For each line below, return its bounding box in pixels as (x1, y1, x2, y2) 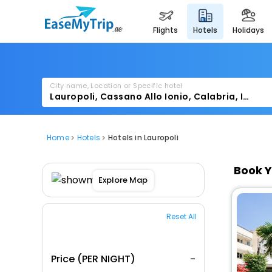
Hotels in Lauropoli (108, 132, 178, 143)
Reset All (166, 211, 197, 222)
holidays (237, 24, 265, 35)
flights (157, 24, 178, 35)
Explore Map (98, 174, 148, 186)
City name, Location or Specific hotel (50, 81, 183, 90)
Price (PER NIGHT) (51, 252, 135, 266)
